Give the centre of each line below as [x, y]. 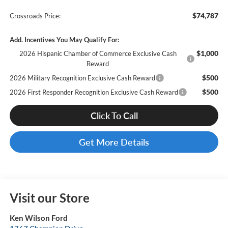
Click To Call [114, 115]
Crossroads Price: [35, 16]
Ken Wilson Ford [38, 218]
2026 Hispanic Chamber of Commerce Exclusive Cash [98, 53]
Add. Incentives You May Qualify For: [64, 39]
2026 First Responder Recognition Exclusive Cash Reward [94, 92]
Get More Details [114, 142]
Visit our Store [49, 198]
